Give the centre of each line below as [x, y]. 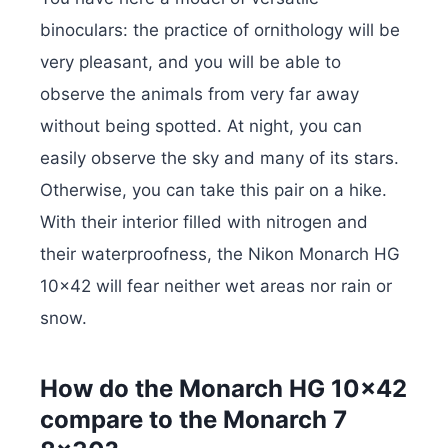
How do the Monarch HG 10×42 [223, 388]
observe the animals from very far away [199, 93]
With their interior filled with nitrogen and [204, 221]
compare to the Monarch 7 [193, 419]
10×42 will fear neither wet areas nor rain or [216, 285]
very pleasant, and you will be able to [190, 61]
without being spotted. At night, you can [201, 125]
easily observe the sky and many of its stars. [219, 157]
